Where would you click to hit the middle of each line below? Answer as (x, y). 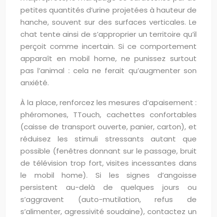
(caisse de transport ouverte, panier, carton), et (108, 127)
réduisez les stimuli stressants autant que (108, 139)
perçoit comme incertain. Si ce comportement (108, 46)
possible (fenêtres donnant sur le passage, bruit (108, 151)
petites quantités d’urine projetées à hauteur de (108, 10)
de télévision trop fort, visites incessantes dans (108, 163)
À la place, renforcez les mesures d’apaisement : (108, 102)
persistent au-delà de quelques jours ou (108, 187)
